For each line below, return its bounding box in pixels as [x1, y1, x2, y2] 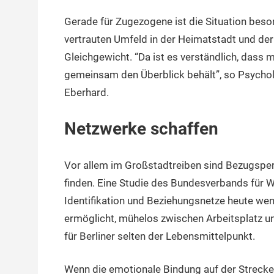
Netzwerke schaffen [64, 119, 218, 139]
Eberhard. [64, 86, 109, 98]
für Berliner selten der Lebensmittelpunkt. [64, 229, 255, 242]
